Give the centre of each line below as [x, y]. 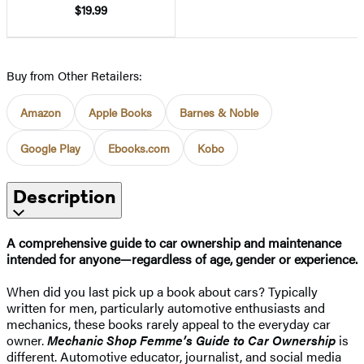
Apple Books [120, 112]
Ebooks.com [139, 147]
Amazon [41, 112]
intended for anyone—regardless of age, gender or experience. [182, 258]
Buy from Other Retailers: [74, 75]
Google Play [50, 147]
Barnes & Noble [219, 112]
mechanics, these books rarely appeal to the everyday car [169, 323]
